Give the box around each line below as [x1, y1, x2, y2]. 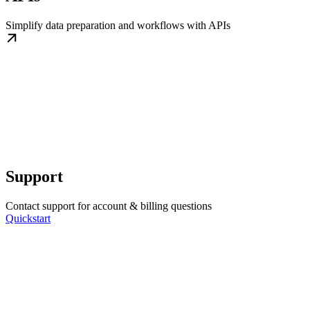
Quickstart [6, 212, 51, 224]
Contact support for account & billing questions [6, 199, 212, 212]
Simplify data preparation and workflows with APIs [6, 19, 230, 32]
